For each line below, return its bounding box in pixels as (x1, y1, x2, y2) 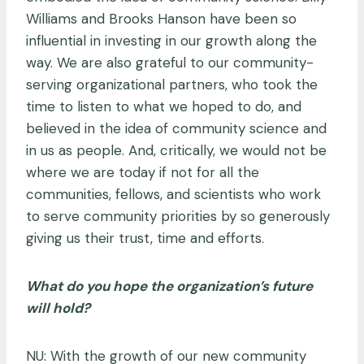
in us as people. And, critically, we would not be (26, 141, 327, 159)
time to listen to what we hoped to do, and (26, 97, 301, 115)
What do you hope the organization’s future (26, 276, 313, 295)
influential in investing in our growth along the (26, 31, 317, 50)
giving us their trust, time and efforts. (26, 228, 268, 247)
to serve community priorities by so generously (26, 206, 330, 225)
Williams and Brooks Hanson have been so (26, 9, 297, 28)
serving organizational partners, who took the (26, 75, 318, 93)
